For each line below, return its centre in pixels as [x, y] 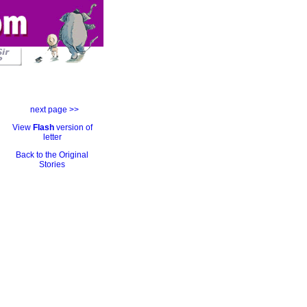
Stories [52, 164]
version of [73, 127]
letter [52, 137]
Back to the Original [52, 155]
